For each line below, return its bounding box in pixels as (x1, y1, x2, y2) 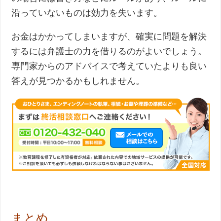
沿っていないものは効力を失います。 (11, 7, 163, 18)
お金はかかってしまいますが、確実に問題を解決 (11, 31, 207, 41)
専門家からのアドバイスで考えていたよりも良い (11, 61, 207, 71)
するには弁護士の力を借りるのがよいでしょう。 (11, 46, 207, 56)
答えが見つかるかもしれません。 (11, 75, 145, 86)
